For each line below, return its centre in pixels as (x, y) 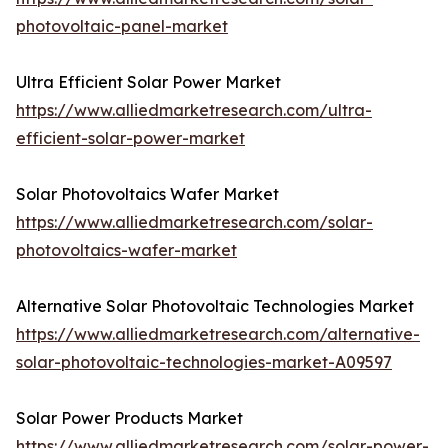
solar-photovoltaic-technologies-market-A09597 (204, 362)
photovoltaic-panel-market (122, 26)
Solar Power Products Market (129, 418)
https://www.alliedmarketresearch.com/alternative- (218, 334)
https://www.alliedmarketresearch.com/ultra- (194, 110)
